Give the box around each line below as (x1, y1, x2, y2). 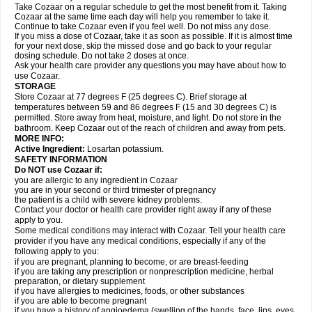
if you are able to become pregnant (15, 296, 146, 306)
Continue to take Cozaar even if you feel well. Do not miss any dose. (15, 22, 271, 31)
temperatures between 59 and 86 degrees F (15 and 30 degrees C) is (15, 102, 276, 112)
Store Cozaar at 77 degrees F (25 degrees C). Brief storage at (15, 92, 247, 102)
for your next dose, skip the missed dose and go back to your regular (15, 41, 272, 51)
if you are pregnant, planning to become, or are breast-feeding (15, 257, 249, 267)
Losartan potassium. (87, 144, 164, 154)
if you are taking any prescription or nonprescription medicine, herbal (15, 267, 274, 276)
